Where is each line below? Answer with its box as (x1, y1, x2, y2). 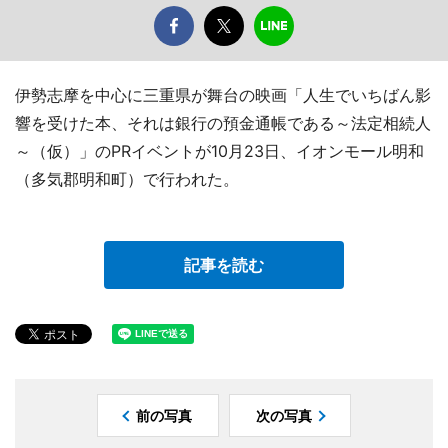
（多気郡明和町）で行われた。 (15, 168, 239, 189)
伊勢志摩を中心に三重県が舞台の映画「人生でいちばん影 (15, 84, 431, 105)
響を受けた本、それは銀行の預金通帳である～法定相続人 (15, 112, 431, 133)
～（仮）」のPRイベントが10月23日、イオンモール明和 (15, 140, 424, 161)
